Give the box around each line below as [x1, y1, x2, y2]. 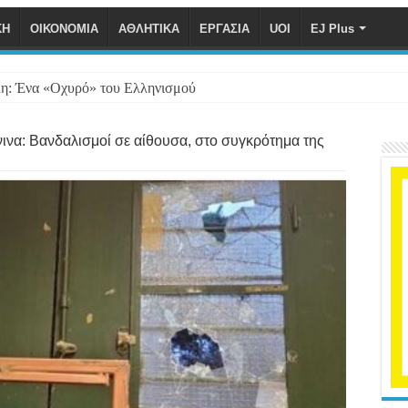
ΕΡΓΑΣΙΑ [199, 22, 250, 36]
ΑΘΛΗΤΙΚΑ [118, 22, 179, 36]
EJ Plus [311, 22, 354, 36]
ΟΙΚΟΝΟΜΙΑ [30, 22, 98, 36]
